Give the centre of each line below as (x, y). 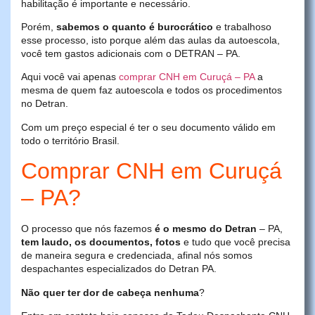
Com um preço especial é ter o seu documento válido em (148, 127)
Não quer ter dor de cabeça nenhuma (110, 292)
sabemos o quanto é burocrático (135, 27)
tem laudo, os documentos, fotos (101, 242)
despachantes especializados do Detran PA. (119, 269)
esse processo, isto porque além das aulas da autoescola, (150, 40)
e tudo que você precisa (236, 242)
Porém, (39, 27)
